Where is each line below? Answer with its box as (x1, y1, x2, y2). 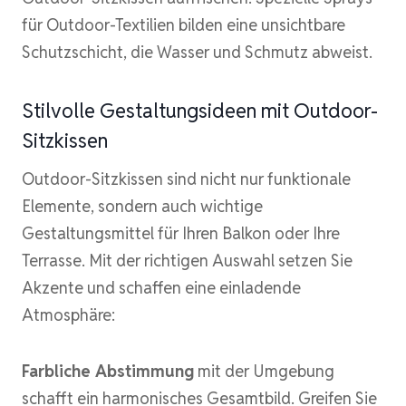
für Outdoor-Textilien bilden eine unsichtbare (22, 14, 345, 35)
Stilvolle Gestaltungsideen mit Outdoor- (22, 97, 378, 123)
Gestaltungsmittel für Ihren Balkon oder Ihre (22, 222, 340, 244)
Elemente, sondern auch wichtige (22, 195, 263, 217)
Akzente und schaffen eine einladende (22, 276, 301, 298)
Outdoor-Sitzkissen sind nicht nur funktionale (22, 168, 351, 189)
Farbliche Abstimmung (22, 360, 194, 382)
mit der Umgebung (194, 360, 334, 382)
